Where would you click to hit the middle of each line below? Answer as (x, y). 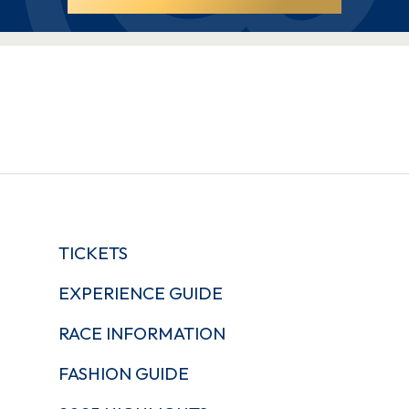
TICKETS (93, 252)
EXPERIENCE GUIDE (141, 293)
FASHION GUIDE (124, 373)
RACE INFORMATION (142, 333)
